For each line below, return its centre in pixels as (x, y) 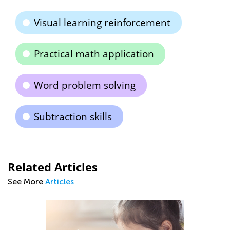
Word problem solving (85, 85)
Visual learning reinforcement (102, 23)
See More (26, 181)
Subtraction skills (73, 117)
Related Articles (53, 167)
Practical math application (94, 54)
